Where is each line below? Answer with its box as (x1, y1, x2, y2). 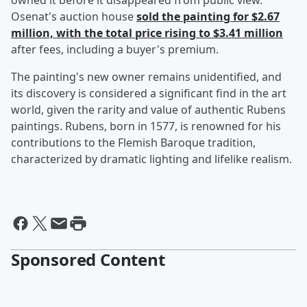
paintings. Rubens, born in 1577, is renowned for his (11, 119, 281, 134)
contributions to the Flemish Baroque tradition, (11, 135, 256, 151)
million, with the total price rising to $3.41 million (11, 25, 283, 41)
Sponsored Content (11, 248, 165, 271)
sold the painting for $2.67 (136, 9, 280, 25)
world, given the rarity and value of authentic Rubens (11, 102, 286, 118)
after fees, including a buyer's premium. (11, 42, 219, 58)
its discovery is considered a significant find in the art (11, 86, 286, 101)
